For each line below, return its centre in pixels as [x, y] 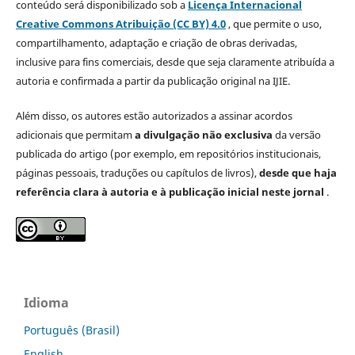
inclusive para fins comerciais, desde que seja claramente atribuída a [175, 61]
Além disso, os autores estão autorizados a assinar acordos [154, 115]
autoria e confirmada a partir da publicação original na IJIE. [153, 80]
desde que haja [298, 172]
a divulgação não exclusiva [203, 134]
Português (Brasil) [72, 330]
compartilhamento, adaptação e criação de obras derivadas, [156, 42]
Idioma [46, 302]
